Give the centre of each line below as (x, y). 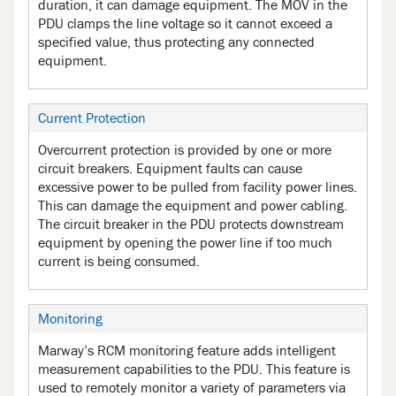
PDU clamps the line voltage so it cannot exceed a (185, 23)
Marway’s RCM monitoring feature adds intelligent (187, 350)
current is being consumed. (119, 261)
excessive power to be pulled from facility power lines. (198, 187)
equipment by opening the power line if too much (185, 243)
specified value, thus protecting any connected (176, 42)
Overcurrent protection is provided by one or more (185, 150)
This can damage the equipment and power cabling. (193, 206)
